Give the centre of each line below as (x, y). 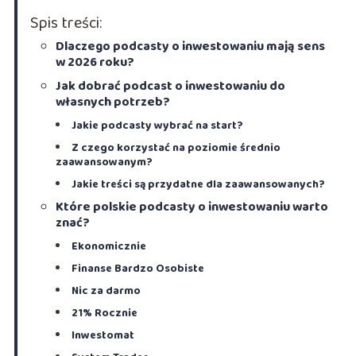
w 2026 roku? (95, 63)
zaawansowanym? (104, 163)
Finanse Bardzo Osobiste (137, 269)
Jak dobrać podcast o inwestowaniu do (170, 87)
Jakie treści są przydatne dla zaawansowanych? (198, 185)
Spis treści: (66, 23)
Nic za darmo (106, 291)
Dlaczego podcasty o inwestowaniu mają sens (190, 47)
